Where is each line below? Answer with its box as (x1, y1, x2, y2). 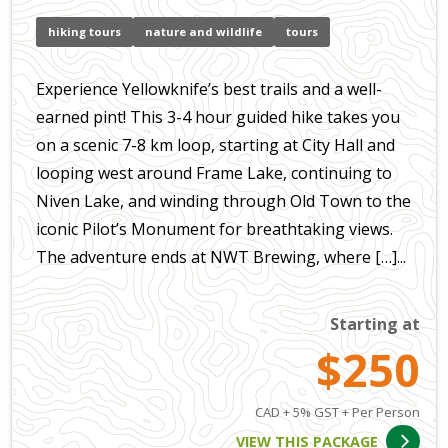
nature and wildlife (145, 23, 262, 39)
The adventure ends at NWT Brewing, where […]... (36, 246, 406, 269)
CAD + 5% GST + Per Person (255, 403, 420, 422)
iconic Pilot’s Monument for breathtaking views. (36, 218, 393, 241)
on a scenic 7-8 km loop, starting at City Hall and (36, 134, 395, 157)
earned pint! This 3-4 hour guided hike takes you (36, 106, 400, 129)
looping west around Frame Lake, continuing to (36, 162, 392, 185)
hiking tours (48, 23, 121, 39)
